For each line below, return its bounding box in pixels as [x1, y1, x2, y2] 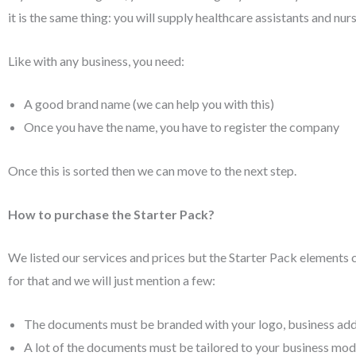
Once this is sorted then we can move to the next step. [8, 162, 296, 178]
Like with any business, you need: [8, 52, 184, 68]
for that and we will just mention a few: [8, 273, 215, 288]
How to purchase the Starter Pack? [8, 206, 215, 222]
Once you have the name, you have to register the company [24, 119, 339, 135]
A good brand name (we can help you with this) [24, 96, 274, 112]
